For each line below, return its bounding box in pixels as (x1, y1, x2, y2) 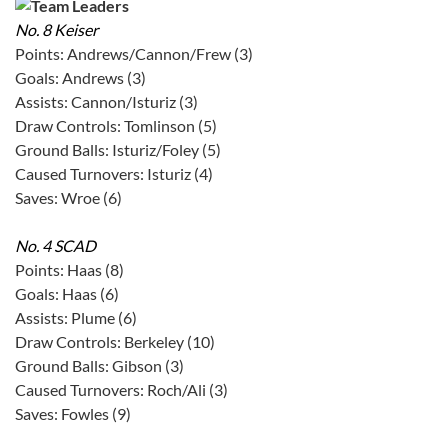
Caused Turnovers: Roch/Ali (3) (15, 380, 228, 400)
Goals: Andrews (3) (15, 68, 146, 88)
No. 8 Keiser (15, 20, 98, 40)
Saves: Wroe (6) (15, 188, 122, 208)
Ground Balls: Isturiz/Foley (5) (15, 140, 221, 160)
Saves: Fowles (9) (15, 404, 131, 424)
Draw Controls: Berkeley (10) (15, 332, 215, 352)
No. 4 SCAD (15, 236, 96, 256)
